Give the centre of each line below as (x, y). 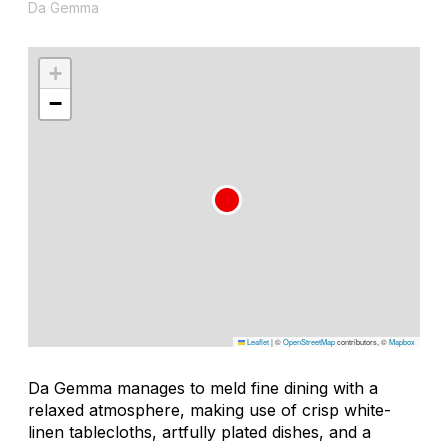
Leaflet (257, 341)
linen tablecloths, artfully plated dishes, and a (199, 431)
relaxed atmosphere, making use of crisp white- (209, 409)
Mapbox (402, 341)
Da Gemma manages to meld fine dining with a (203, 387)
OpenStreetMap (309, 341)
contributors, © (362, 341)
